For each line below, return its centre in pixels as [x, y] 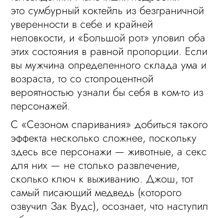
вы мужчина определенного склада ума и [109, 65]
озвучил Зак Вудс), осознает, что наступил [110, 206]
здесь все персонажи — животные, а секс [109, 151]
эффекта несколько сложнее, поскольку [104, 138]
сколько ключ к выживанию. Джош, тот [102, 179]
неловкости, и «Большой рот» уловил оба [108, 37]
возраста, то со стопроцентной [82, 78]
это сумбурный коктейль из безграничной [108, 10]
